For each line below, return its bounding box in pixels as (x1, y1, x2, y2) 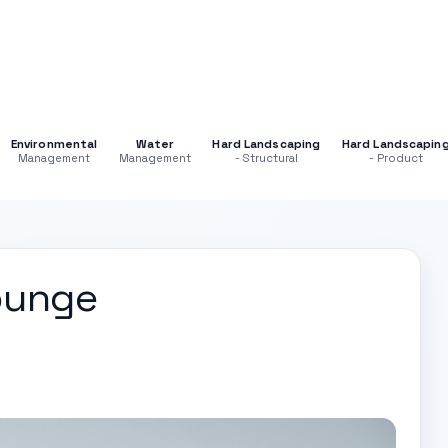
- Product (368, 150, 423, 165)
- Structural (234, 150, 298, 165)
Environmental (10, 135, 98, 151)
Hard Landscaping (212, 135, 321, 151)
